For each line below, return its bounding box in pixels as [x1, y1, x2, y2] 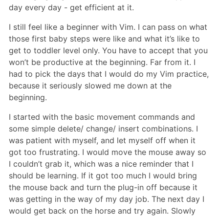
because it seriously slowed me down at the [9, 81, 172, 91]
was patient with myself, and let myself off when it [9, 135, 196, 146]
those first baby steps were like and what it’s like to [9, 34, 200, 44]
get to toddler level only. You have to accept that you [9, 45, 208, 56]
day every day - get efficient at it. [9, 2, 134, 13]
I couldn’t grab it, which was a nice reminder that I [9, 159, 194, 169]
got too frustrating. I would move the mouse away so [9, 147, 206, 157]
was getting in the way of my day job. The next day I [9, 194, 204, 204]
